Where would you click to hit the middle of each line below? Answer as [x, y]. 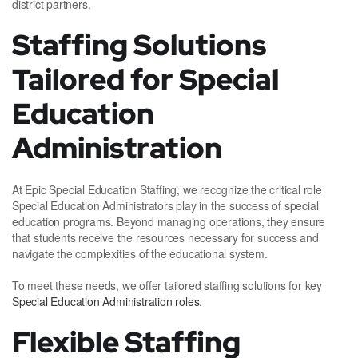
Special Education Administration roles [106, 302]
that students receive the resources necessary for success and [165, 238]
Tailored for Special [145, 80]
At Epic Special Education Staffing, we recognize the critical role [167, 190]
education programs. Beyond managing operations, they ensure [169, 222]
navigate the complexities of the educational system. [140, 254]
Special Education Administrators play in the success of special [165, 206]
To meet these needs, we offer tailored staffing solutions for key [167, 286]
